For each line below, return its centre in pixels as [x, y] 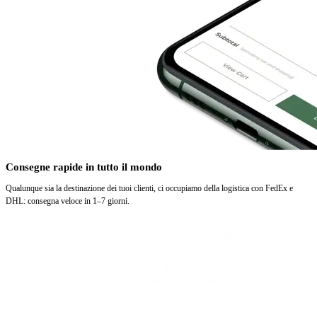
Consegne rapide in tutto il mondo [84, 167]
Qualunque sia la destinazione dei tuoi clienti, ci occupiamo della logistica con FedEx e [149, 189]
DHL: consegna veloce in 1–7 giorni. [68, 201]
